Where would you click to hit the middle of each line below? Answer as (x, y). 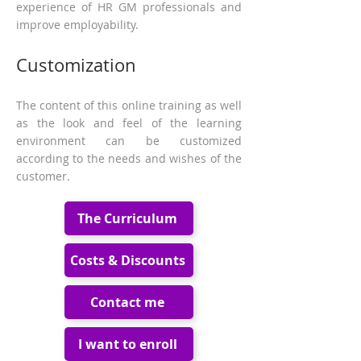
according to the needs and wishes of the (129, 158)
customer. (43, 176)
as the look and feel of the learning (129, 123)
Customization (76, 65)
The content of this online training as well (129, 105)
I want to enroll (127, 344)
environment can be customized (129, 141)
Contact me (127, 302)
